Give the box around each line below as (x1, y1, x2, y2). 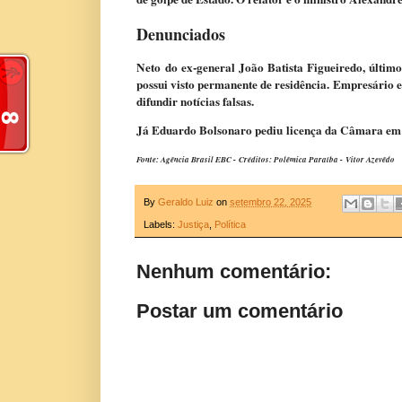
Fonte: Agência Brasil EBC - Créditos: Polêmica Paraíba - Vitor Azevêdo (136, 153, 395, 166)
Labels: (144, 218, 178, 230)
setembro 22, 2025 (230, 197, 311, 208)
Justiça (178, 218, 209, 230)
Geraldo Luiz (158, 197, 214, 208)
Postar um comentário (136, 299, 343, 322)
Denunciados (136, 22, 225, 46)
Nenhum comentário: (136, 259, 331, 283)
